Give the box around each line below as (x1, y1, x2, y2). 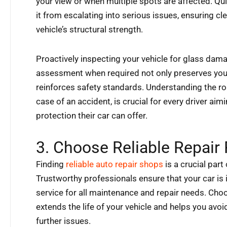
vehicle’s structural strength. (36, 24, 143, 35)
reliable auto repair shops (66, 159, 163, 169)
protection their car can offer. (36, 110, 147, 121)
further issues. (36, 215, 91, 226)
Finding (36, 159, 66, 169)
